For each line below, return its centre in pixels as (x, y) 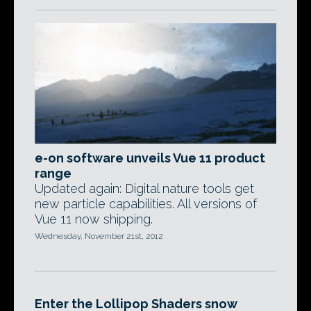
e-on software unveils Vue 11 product (150, 158)
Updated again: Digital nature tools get (144, 189)
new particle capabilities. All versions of (146, 204)
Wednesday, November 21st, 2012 (99, 236)
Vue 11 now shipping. (94, 219)
